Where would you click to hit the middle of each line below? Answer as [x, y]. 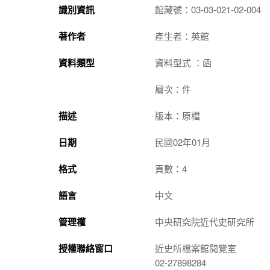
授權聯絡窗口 [86, 248]
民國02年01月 [183, 142]
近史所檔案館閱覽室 [196, 248]
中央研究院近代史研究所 [205, 221]
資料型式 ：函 [183, 62]
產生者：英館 [182, 36]
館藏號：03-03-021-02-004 [208, 9]
